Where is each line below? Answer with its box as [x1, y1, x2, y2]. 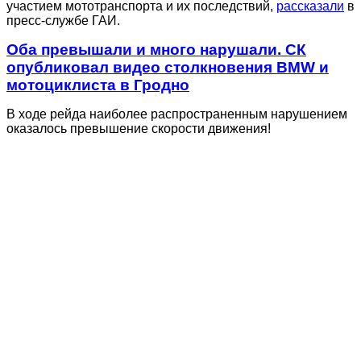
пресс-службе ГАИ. [6, 13, 120, 27]
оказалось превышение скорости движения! [6, 121, 271, 135]
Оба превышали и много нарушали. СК [6, 40, 306, 58]
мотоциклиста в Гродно [6, 76, 189, 93]
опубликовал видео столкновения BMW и [6, 58, 329, 76]
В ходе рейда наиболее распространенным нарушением [6, 106, 347, 121]
